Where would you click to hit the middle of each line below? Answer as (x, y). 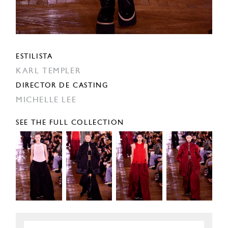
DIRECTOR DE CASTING (62, 86)
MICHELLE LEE (46, 101)
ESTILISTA (34, 57)
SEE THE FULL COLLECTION (70, 123)
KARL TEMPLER (49, 72)
